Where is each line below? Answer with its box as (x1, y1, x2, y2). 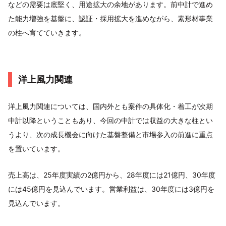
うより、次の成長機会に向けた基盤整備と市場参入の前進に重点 (8, 130, 213, 139)
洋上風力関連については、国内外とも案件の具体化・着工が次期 (8, 102, 213, 110)
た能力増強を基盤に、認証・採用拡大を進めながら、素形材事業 (8, 14, 213, 23)
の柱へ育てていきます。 (8, 28, 86, 37)
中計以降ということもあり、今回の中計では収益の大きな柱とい (8, 116, 213, 125)
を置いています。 (8, 144, 65, 153)
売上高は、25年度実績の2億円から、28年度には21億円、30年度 (8, 171, 215, 179)
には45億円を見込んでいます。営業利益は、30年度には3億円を (8, 185, 214, 193)
